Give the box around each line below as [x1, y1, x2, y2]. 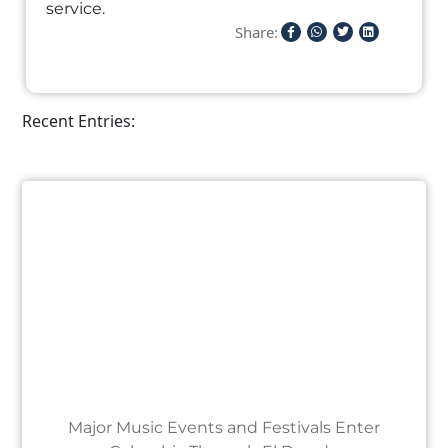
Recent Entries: [22, 110, 136, 132]
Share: [234, 22, 278, 42]
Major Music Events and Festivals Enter [68, 418, 380, 437]
